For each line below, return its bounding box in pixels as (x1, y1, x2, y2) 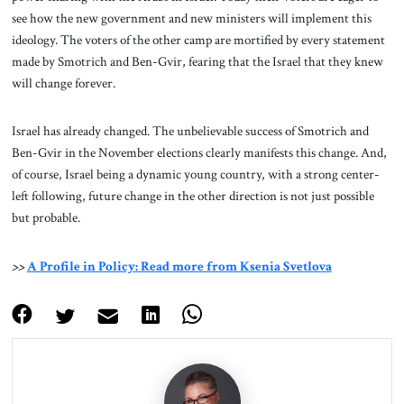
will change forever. (11, 73, 115, 92)
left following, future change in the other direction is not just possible (11, 187, 374, 206)
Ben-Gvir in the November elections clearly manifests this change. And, (11, 143, 387, 162)
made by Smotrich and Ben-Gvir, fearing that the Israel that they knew (11, 51, 383, 70)
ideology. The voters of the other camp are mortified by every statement (11, 30, 385, 49)
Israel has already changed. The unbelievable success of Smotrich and (11, 122, 369, 141)
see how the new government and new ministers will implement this (11, 8, 372, 27)
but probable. (11, 208, 80, 227)
